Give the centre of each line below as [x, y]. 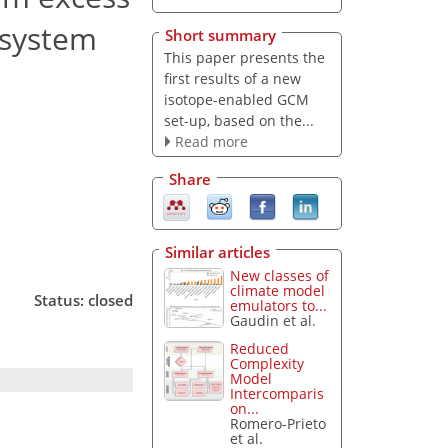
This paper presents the [244, 57]
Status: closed [83, 299]
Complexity [267, 364]
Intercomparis [277, 394]
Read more [211, 141]
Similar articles [217, 251]
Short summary [220, 34]
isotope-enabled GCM [236, 99]
